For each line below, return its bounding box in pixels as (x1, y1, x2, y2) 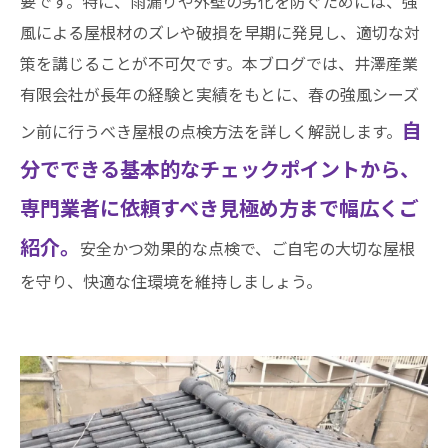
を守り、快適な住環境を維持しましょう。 (20, 269, 322, 293)
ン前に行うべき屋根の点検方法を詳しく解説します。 (20, 119, 402, 143)
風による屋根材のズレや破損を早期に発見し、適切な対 (20, 20, 420, 44)
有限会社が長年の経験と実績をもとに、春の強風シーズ (20, 82, 419, 106)
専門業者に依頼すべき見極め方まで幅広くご (20, 192, 419, 222)
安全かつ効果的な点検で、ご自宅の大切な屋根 (80, 236, 415, 260)
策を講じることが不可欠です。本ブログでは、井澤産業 (20, 51, 418, 75)
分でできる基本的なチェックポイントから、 (20, 153, 420, 183)
